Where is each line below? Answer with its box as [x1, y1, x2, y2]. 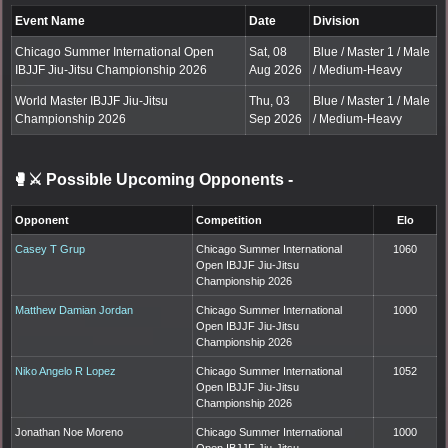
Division [313, 13, 360, 28]
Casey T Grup [15, 242, 86, 255]
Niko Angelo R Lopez [15, 364, 117, 377]
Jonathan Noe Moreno [15, 425, 124, 438]
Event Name [15, 13, 86, 28]
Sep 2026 [249, 111, 303, 126]
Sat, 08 [249, 44, 288, 59]
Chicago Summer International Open [15, 44, 215, 59]
